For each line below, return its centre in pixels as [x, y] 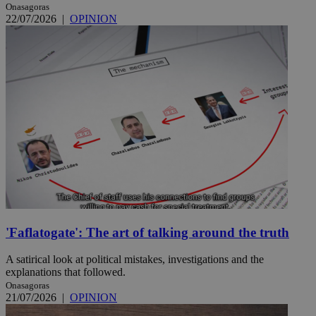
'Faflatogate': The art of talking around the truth [147, 232]
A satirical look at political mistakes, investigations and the [135, 260]
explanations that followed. [66, 272]
